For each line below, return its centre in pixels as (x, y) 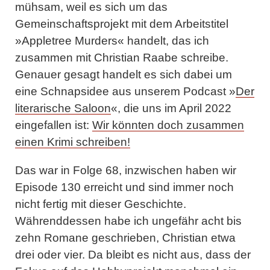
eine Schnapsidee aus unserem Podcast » (125, 91)
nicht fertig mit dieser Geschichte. (101, 204)
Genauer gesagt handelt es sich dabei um (124, 74)
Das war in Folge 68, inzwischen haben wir (126, 170)
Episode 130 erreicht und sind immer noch (124, 187)
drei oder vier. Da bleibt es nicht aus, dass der (133, 255)
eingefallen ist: (54, 125)
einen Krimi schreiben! (73, 142)
